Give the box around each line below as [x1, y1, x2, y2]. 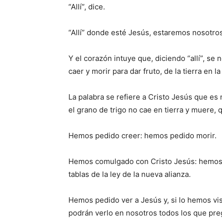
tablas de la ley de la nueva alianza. [68, 169, 191, 179]
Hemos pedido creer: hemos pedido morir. [68, 131, 217, 140]
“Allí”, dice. [68, 2, 105, 11]
